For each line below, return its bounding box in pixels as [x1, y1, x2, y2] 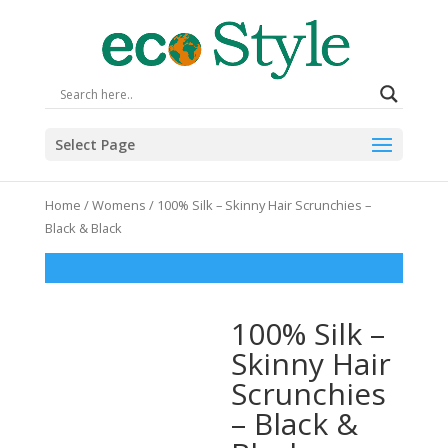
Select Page [54, 135, 135, 154]
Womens [91, 196, 146, 214]
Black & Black [44, 219, 122, 237]
